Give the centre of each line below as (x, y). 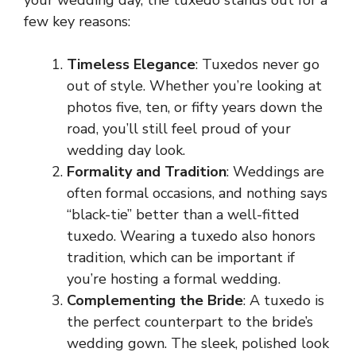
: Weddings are (275, 171)
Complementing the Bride (155, 300)
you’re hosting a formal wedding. (174, 279)
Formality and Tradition (147, 171)
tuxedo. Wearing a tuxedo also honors (191, 236)
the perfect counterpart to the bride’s (190, 321)
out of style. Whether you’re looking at (194, 85)
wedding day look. (126, 150)
